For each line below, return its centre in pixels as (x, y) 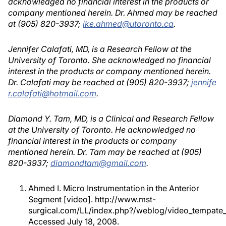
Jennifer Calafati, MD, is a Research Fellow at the (100, 49)
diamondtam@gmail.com (98, 163)
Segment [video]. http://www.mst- (92, 199)
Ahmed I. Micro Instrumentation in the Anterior (114, 188)
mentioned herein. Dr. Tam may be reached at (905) (105, 152)
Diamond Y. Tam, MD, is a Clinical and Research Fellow (111, 119)
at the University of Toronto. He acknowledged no (102, 130)
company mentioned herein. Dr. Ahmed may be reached (113, 13)
